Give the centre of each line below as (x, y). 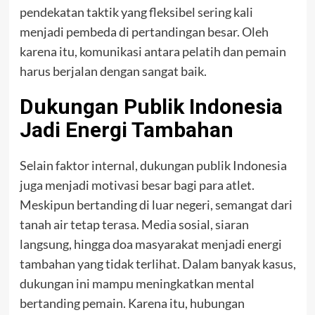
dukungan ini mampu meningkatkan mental (137, 283)
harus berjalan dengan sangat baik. (113, 71)
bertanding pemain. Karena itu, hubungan (132, 303)
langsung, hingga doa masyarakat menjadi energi (150, 244)
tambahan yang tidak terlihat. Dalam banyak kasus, (157, 264)
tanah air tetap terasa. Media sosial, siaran (134, 224)
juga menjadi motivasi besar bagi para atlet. (137, 185)
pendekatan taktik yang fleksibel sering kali (136, 12)
